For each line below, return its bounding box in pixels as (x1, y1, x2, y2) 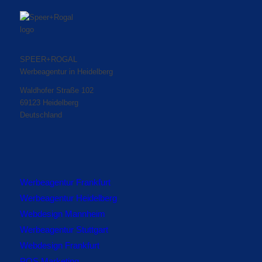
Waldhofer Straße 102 (19, 86, 94, 95)
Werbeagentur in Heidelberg (19, 67, 113, 77)
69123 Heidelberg (19, 98, 78, 108)
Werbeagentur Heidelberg (19, 193, 117, 204)
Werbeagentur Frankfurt (19, 177, 111, 188)
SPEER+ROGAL (19, 55, 77, 64)
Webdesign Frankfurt (19, 240, 99, 251)
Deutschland (19, 111, 62, 120)
